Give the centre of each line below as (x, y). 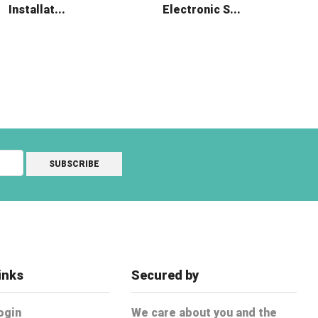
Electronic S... (201, 9)
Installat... (37, 9)
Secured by (165, 275)
